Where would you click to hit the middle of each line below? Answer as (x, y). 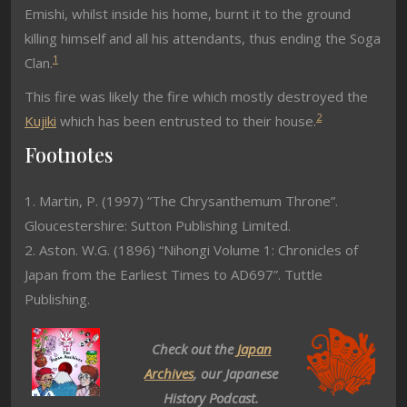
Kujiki (40, 121)
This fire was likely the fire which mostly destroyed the (196, 96)
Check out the (194, 349)
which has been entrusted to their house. (186, 121)
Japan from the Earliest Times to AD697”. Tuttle (174, 274)
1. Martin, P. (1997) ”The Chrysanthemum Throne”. (181, 201)
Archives (169, 373)
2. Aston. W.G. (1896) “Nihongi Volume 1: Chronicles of (191, 250)
